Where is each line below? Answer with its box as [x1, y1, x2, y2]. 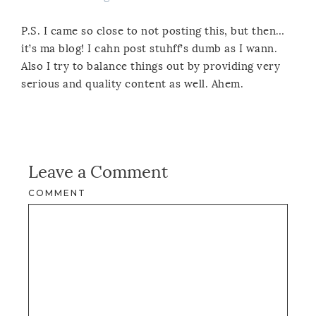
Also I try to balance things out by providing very [21, 59, 280, 73]
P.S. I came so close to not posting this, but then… [21, 24, 285, 37]
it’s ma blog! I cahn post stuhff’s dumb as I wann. [21, 42, 277, 55]
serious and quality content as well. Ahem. [21, 77, 243, 90]
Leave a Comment [28, 161, 168, 182]
